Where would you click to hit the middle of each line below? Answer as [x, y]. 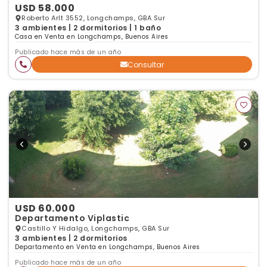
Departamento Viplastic [72, 218]
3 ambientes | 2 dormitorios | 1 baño [88, 28]
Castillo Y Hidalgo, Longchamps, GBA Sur [96, 228]
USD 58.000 [45, 8]
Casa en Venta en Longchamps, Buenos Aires [92, 37]
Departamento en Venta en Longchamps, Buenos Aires [108, 247]
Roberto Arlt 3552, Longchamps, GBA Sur [93, 18]
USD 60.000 [45, 208]
